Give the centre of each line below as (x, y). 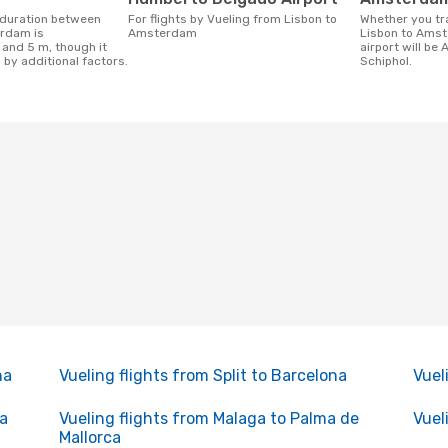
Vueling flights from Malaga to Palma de (208, 418)
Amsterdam (162, 33)
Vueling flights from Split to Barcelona (202, 375)
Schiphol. (386, 61)
